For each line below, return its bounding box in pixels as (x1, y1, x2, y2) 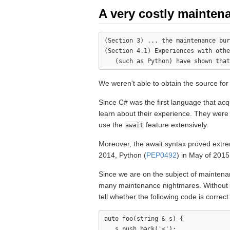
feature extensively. (144, 121, 208, 129)
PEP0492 (146, 151, 177, 159)
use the (99, 121, 125, 129)
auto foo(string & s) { (104, 215, 183, 222)
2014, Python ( (99, 151, 146, 159)
